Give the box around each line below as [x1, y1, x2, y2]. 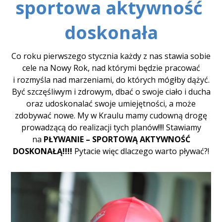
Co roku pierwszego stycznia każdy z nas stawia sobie [11, 51, 211, 61]
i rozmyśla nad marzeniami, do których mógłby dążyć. [12, 74, 210, 85]
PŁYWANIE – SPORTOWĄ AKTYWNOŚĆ [43, 134, 190, 145]
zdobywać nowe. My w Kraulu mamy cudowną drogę [15, 110, 207, 121]
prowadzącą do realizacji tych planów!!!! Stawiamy [21, 122, 201, 133]
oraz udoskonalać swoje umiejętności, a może [26, 98, 196, 109]
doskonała [64, 20, 158, 45]
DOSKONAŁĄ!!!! [13, 146, 74, 157]
